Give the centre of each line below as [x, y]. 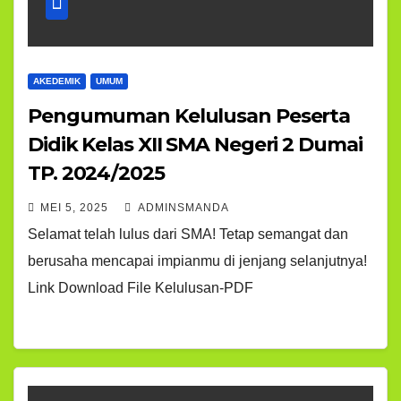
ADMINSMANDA [182, 208]
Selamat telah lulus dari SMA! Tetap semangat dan [188, 234]
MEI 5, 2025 [74, 208]
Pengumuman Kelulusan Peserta [189, 116]
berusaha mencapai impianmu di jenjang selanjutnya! [197, 261]
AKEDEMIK [57, 81]
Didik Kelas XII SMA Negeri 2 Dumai [195, 145]
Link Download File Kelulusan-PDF [141, 288]
